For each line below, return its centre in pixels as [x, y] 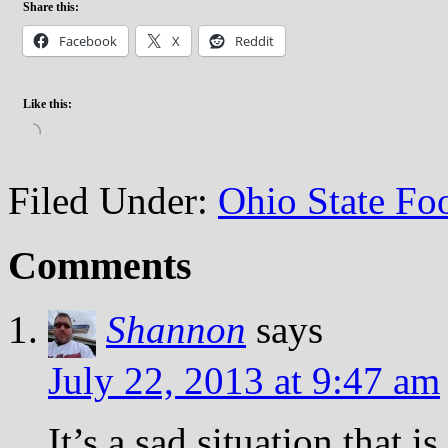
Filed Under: [113, 200]
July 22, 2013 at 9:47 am [244, 381]
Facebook [88, 40]
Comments [100, 265]
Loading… [65, 128]
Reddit [254, 40]
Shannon [176, 330]
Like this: [47, 103]
